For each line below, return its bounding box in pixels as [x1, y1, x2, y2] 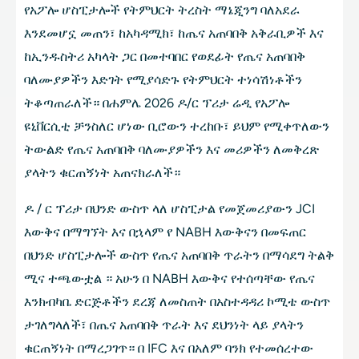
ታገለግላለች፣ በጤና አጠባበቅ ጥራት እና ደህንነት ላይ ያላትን [24, 317, 304, 333]
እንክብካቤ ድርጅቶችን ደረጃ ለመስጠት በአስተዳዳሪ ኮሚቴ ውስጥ [24, 294, 330, 310]
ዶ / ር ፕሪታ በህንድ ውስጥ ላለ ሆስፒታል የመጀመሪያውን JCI [24, 201, 315, 217]
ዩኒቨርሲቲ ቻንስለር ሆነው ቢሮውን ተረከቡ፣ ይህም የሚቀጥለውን [24, 119, 329, 135]
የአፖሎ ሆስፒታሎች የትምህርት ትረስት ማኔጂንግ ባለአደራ [24, 2, 300, 18]
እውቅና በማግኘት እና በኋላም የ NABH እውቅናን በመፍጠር [24, 224, 306, 240]
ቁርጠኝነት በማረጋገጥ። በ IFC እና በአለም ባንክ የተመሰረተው [24, 341, 313, 357]
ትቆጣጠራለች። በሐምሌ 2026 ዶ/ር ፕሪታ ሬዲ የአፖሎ [24, 95, 289, 111]
